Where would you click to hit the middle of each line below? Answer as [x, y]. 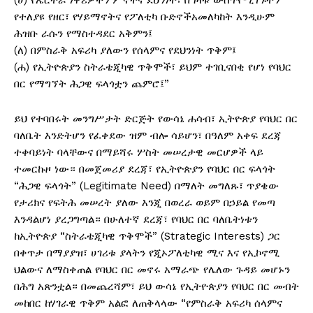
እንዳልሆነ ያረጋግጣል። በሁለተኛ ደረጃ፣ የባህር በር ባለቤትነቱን [136, 220]
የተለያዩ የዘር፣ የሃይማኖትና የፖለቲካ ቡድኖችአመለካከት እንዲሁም [144, 17]
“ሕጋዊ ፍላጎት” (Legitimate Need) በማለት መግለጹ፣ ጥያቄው [146, 186]
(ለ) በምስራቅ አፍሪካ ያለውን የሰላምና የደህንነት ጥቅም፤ [125, 51]
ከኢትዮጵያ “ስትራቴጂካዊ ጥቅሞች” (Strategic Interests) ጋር [147, 236]
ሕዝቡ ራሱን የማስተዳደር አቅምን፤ [83, 34]
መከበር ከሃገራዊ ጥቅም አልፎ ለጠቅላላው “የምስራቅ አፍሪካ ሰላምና [148, 304]
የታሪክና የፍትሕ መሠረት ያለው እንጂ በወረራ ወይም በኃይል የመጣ [145, 203]
